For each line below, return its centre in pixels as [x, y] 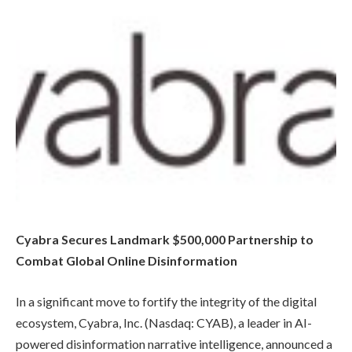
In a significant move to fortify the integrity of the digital [166, 301]
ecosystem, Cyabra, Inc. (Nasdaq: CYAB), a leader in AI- [164, 322]
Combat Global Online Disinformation [126, 261]
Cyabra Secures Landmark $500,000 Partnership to [165, 240]
